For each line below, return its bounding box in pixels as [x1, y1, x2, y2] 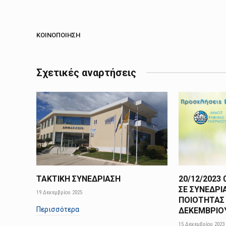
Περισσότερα [36, 205, 79, 214]
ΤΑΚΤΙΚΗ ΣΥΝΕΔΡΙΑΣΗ [36, 174, 121, 184]
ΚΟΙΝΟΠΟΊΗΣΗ [36, 31, 80, 39]
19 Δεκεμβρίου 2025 [36, 189, 82, 196]
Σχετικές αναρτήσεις [36, 66, 136, 79]
